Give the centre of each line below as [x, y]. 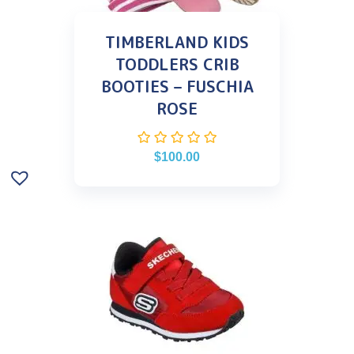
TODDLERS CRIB [177, 64]
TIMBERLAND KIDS [177, 41]
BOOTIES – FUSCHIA [177, 86]
